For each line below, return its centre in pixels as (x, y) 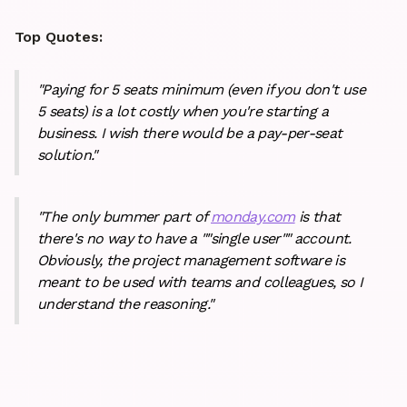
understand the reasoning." (125, 304)
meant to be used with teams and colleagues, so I (200, 283)
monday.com (253, 217)
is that (318, 217)
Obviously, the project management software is (191, 261)
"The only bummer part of (124, 217)
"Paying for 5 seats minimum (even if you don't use (201, 90)
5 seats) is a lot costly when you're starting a (183, 112)
